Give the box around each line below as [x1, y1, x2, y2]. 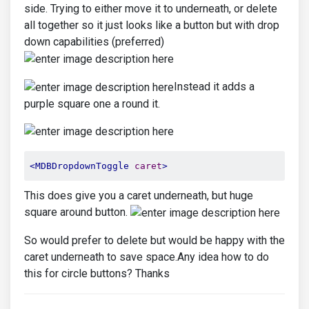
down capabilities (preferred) [24, 35, 164, 48]
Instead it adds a [174, 79, 255, 93]
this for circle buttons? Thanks [24, 267, 170, 281]
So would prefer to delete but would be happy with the [24, 234, 285, 248]
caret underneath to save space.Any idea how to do [24, 250, 269, 264]
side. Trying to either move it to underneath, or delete [24, 2, 277, 15]
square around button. [24, 206, 130, 219]
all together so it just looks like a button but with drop [24, 19, 279, 32]
